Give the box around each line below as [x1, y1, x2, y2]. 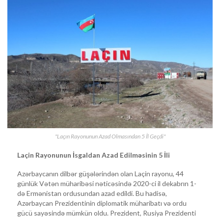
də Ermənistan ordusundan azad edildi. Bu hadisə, [17, 189, 167, 197]
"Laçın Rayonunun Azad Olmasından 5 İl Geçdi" [55, 132, 165, 140]
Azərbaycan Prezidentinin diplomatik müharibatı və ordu [17, 198, 187, 207]
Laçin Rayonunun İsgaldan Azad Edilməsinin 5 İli [17, 150, 170, 159]
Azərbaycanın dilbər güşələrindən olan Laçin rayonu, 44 [17, 169, 184, 178]
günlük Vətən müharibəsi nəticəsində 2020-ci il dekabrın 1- [17, 179, 196, 188]
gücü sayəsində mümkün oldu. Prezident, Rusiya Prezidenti [17, 208, 196, 217]
